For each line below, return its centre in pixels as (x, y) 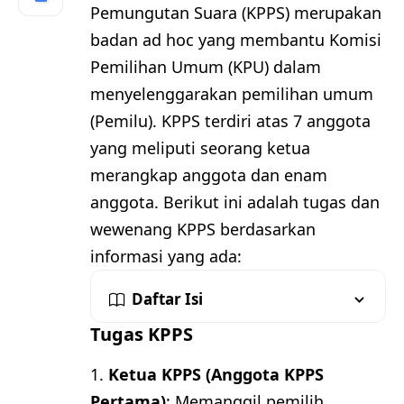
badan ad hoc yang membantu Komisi (236, 40)
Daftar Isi (167, 299)
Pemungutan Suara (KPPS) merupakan (236, 13)
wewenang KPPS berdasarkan (203, 230)
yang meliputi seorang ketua (200, 148)
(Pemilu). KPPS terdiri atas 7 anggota (230, 121)
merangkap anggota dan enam (209, 175)
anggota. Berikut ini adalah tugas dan (235, 202)
